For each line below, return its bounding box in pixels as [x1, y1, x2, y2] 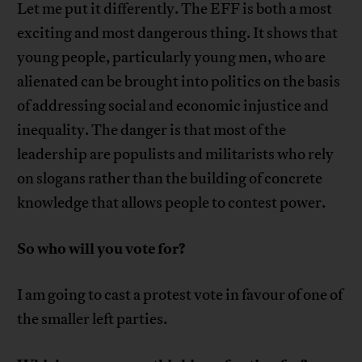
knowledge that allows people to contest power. [17, 192, 326, 213]
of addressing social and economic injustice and [17, 95, 330, 116]
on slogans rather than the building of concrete [17, 168, 323, 188]
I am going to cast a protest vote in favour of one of [17, 284, 343, 305]
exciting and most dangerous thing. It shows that [17, 23, 339, 43]
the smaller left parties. [17, 309, 168, 329]
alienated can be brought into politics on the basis [17, 71, 341, 91]
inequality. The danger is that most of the [17, 120, 287, 140]
